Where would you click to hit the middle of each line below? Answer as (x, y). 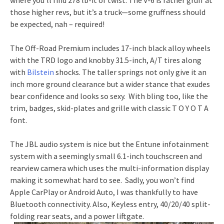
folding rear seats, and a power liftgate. (77, 216)
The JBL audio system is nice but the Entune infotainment (109, 144)
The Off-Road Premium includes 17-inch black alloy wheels (110, 48)
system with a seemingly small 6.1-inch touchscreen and (106, 156)
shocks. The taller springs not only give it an (130, 72)
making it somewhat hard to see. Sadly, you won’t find (102, 180)
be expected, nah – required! (57, 24)
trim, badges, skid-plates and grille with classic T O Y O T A (109, 108)
